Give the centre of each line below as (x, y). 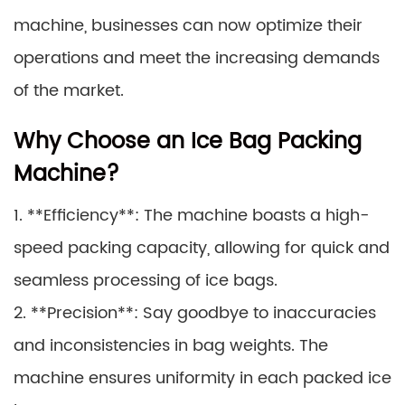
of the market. (69, 90)
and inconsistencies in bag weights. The (171, 345)
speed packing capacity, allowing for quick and (202, 248)
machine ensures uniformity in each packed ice (202, 378)
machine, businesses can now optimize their (188, 25)
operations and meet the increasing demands (197, 58)
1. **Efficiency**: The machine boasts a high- (192, 215)
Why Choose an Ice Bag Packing (188, 141)
